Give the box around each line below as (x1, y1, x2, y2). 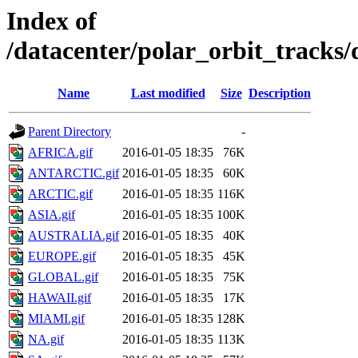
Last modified (130, 86, 205, 101)
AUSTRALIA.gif (28, 229, 119, 243)
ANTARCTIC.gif (28, 166, 119, 181)
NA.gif (28, 332, 64, 347)
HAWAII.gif (28, 291, 91, 305)
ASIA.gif (28, 208, 75, 222)
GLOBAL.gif (28, 270, 98, 284)
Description (249, 86, 311, 101)
